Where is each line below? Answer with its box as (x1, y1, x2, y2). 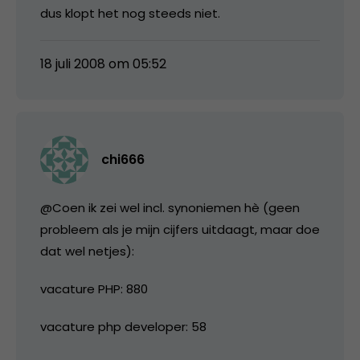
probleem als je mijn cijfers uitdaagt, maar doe (40, 220, 320, 238)
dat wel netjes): (40, 242, 134, 260)
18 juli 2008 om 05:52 (40, 54, 166, 73)
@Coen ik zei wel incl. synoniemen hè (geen (40, 198, 300, 216)
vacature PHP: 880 (40, 280, 148, 297)
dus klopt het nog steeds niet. (40, 4, 220, 22)
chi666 (101, 149, 145, 169)
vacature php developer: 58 (40, 317, 207, 335)
